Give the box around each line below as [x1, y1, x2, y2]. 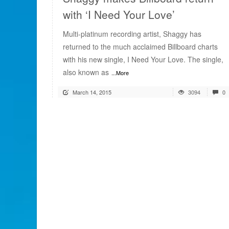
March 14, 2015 [73, 88, 111, 96]
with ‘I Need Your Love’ [63, 7, 175, 22]
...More [111, 68, 129, 77]
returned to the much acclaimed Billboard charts [63, 41, 218, 52]
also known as [63, 67, 109, 77]
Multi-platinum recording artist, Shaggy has [63, 29, 201, 39]
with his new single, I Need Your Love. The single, [63, 54, 223, 64]
